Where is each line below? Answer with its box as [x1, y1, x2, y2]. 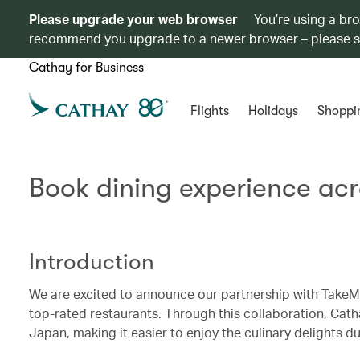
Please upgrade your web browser [29, 10, 238, 27]
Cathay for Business [29, 60, 144, 75]
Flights [190, 104, 229, 118]
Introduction [29, 249, 154, 275]
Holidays [247, 104, 298, 118]
